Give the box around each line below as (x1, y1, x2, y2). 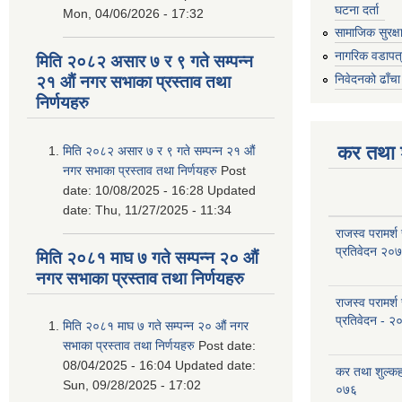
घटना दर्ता (335, 2, 379, 17)
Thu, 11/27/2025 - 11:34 (95, 202, 232, 217)
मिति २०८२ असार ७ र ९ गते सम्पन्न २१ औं (63, 143, 255, 158)
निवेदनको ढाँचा (335, 71, 400, 86)
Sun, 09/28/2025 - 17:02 (63, 378, 201, 393)
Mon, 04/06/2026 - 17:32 (63, 6, 204, 22)
